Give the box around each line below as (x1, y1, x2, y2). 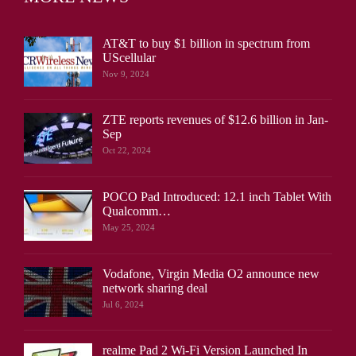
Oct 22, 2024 (103, 145, 151, 156)
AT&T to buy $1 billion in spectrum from (103, 36, 310, 50)
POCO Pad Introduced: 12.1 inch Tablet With (103, 190, 331, 204)
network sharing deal (103, 281, 207, 295)
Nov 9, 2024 (103, 68, 149, 79)
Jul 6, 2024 (103, 299, 144, 309)
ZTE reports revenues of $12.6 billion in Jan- (103, 113, 328, 127)
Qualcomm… (103, 204, 171, 219)
